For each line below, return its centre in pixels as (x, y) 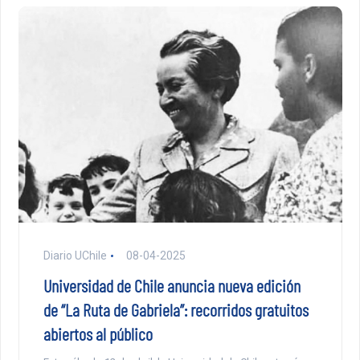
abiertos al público (98, 334)
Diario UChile (75, 256)
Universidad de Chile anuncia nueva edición (172, 286)
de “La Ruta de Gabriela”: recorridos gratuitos (176, 310)
